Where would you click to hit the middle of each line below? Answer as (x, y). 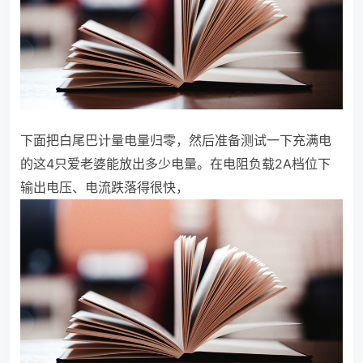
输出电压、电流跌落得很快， (105, 187)
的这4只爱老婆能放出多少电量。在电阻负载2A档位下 (175, 163)
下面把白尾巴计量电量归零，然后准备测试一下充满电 (176, 140)
